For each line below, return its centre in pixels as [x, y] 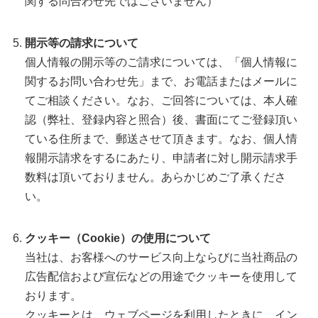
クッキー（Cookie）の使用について [118, 238]
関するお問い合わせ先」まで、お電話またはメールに [161, 81]
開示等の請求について [82, 43]
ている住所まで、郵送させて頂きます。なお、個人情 [161, 138]
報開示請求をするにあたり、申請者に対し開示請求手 [161, 158]
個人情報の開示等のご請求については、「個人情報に [161, 62]
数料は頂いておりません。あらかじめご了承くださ [155, 177]
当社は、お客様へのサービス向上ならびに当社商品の [161, 257]
